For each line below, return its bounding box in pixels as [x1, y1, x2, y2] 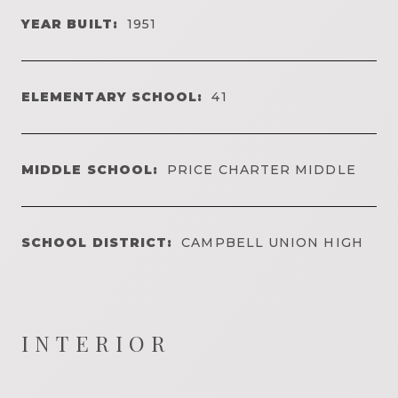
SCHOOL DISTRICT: [21, 234, 173, 251]
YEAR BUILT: [21, 15, 118, 32]
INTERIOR [21, 328, 172, 357]
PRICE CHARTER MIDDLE [167, 161, 356, 178]
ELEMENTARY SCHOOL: [21, 88, 203, 105]
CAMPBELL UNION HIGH [181, 234, 363, 251]
